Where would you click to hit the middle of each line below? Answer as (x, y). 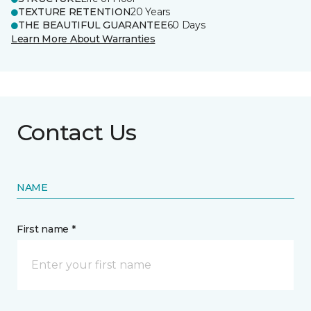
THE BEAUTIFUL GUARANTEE (93, 25)
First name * (46, 229)
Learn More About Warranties (83, 39)
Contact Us (77, 132)
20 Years (151, 12)
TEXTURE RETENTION (75, 12)
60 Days (186, 25)
